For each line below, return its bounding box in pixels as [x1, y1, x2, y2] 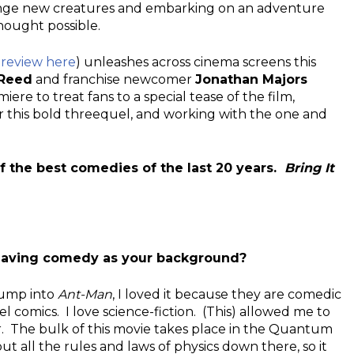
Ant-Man [58, 286, 112, 302]
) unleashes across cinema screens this [76, 54, 316, 70]
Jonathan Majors [195, 71, 307, 87]
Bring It [284, 160, 334, 175]
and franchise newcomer [32, 71, 195, 87]
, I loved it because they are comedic [112, 286, 341, 302]
